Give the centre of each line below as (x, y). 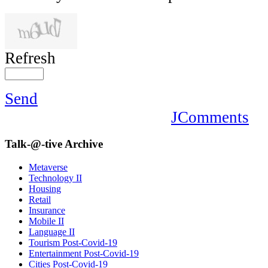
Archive (83, 144)
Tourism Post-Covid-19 (73, 243)
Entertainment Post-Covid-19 (84, 254)
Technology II (55, 178)
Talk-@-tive (33, 144)
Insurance (47, 211)
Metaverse (48, 167)
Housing (45, 189)
